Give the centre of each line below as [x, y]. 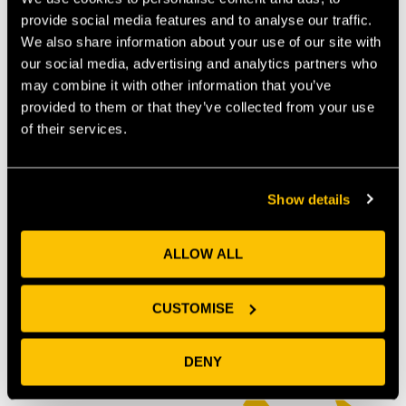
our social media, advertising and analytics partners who [199, 63]
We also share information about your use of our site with [201, 42]
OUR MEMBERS [197, 294]
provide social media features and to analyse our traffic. [197, 20]
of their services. [74, 129]
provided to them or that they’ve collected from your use [198, 107]
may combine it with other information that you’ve [176, 85]
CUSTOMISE [193, 308]
